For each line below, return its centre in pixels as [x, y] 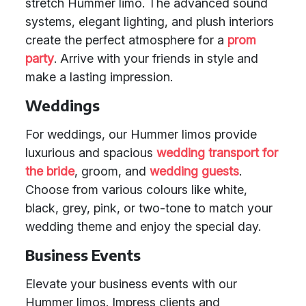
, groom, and [112, 171]
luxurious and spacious [91, 153]
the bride [50, 171]
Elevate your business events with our [131, 284]
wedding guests [194, 171]
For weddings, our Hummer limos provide [141, 134]
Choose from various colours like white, [136, 190]
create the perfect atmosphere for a [126, 40]
